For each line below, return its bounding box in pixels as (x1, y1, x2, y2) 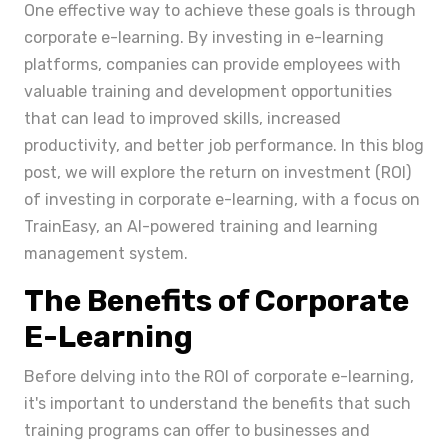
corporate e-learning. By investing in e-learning (24, 28, 384, 47)
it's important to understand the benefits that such (24, 394, 411, 413)
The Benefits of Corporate (24, 283, 409, 319)
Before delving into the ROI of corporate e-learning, (24, 367, 414, 386)
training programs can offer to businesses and (24, 421, 370, 440)
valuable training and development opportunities (24, 82, 392, 101)
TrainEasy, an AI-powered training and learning (24, 217, 378, 236)
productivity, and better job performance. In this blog (24, 136, 424, 155)
